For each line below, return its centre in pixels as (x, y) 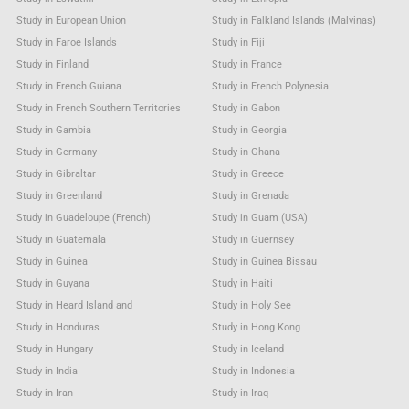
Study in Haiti (243, 283)
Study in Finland (52, 64)
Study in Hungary (54, 349)
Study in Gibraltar (56, 173)
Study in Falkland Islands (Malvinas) (294, 20)
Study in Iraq (241, 393)
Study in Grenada (251, 195)
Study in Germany (56, 152)
